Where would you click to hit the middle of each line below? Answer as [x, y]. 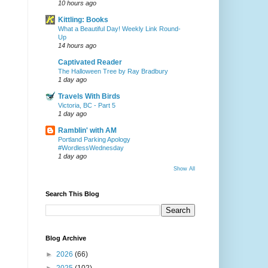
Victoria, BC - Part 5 [86, 106]
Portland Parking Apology [94, 140]
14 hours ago [77, 46]
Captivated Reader [90, 63]
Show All [184, 169]
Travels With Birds [89, 97]
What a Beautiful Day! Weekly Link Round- [119, 29]
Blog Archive [66, 238]
